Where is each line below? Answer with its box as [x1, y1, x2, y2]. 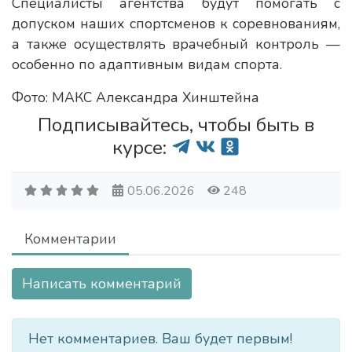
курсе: [112, 134, 172, 161]
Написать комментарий [22, 274, 181, 293]
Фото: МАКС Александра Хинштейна [12, 88, 259, 107]
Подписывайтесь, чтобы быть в [38, 112, 314, 138]
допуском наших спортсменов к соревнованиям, [12, 14, 340, 33]
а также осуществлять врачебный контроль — [12, 35, 340, 53]
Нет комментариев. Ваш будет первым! [28, 329, 292, 348]
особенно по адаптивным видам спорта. [12, 55, 282, 74]
